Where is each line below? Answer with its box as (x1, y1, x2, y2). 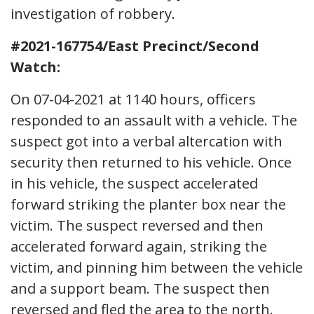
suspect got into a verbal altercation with (11, 131, 282, 151)
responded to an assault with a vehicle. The (11, 110, 297, 130)
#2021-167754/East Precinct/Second (11, 36, 259, 55)
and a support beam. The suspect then (11, 278, 270, 298)
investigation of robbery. (11, 4, 175, 23)
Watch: (11, 57, 60, 76)
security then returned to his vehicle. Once (11, 152, 292, 172)
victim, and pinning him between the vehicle (11, 257, 303, 277)
